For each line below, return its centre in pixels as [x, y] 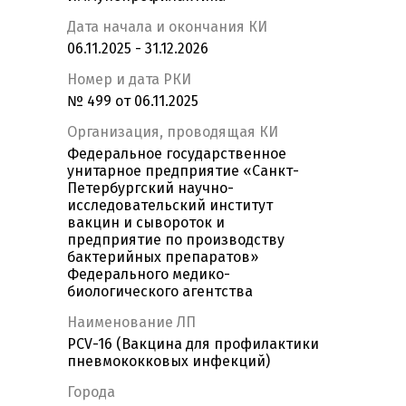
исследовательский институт [170, 206]
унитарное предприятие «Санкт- [183, 171]
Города [91, 392]
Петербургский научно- [150, 188]
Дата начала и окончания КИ [167, 27]
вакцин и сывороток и [146, 223]
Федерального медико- [149, 275]
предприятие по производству [176, 240]
